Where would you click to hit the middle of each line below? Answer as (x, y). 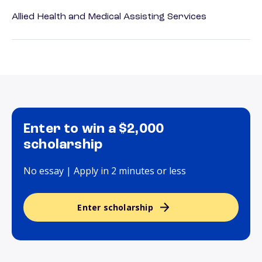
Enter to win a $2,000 (94, 130)
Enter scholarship (115, 208)
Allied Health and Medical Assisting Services (109, 17)
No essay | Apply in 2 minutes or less (105, 171)
